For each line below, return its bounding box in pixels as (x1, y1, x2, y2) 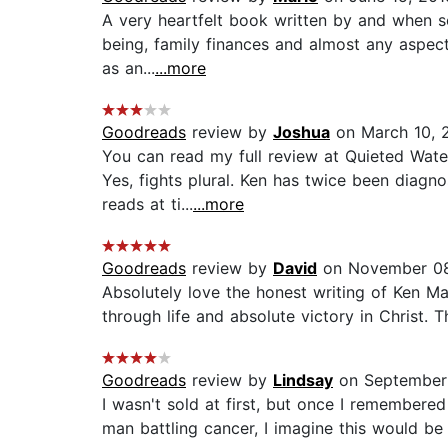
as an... (102, 58, 155, 79)
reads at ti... (102, 194, 193, 215)
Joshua (273, 122, 330, 143)
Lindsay (273, 370, 333, 391)
